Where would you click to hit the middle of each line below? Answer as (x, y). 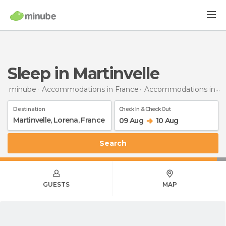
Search (116, 143)
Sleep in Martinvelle (88, 73)
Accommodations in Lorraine (180, 89)
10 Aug (167, 120)
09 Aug (131, 120)
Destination (29, 109)
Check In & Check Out (145, 109)
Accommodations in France (90, 89)
